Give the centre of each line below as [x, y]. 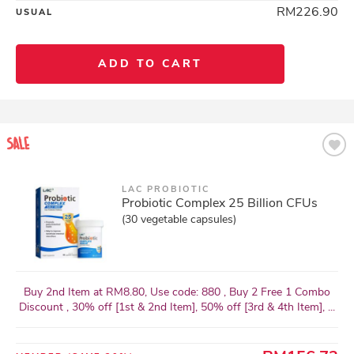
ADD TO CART [150, 64]
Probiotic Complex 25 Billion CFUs [220, 203]
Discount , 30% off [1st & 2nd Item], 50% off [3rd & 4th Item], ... [177, 307]
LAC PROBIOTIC [166, 189]
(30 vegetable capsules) [179, 219]
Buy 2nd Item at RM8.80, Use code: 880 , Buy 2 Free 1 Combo [177, 292]
